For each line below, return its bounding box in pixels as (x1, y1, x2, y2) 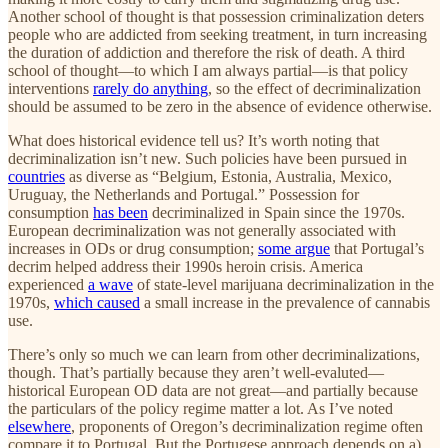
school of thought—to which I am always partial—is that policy (8, 61, 408, 79)
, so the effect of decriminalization (208, 79, 421, 97)
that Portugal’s (330, 239, 424, 257)
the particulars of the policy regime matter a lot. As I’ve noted (8, 399, 393, 417)
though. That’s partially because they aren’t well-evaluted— (8, 363, 384, 381)
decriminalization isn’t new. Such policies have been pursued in (8, 149, 407, 167)
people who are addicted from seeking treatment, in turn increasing (8, 25, 427, 43)
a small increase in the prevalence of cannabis (140, 293, 430, 311)
